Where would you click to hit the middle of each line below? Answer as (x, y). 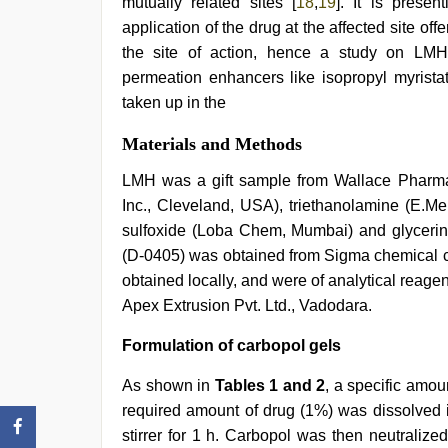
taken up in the (174, 102)
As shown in (168, 385)
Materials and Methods (212, 144)
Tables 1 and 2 (269, 385)
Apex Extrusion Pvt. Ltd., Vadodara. (247, 305)
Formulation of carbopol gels (231, 345)
